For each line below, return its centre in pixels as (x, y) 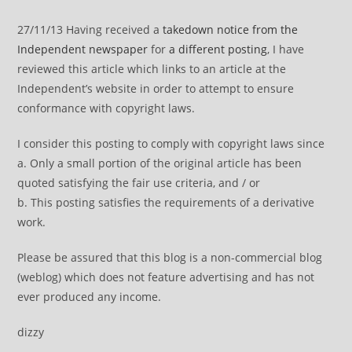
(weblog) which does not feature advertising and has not (166, 277)
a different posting (218, 49)
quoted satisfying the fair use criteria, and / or (139, 183)
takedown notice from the (231, 29)
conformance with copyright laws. (106, 108)
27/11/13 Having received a (90, 29)
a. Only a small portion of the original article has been (160, 163)
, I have (286, 49)
